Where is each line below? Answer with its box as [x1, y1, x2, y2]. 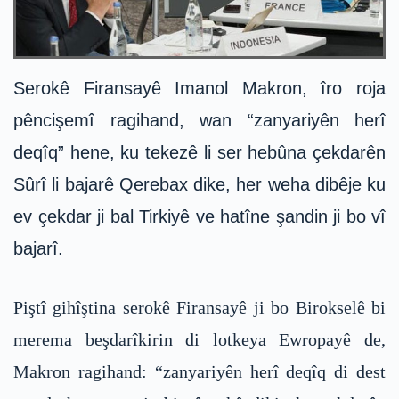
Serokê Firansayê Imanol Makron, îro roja [13, 78, 386, 99]
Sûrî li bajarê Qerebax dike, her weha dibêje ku [13, 175, 386, 195]
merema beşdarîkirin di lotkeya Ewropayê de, [13, 330, 386, 350]
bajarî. [13, 239, 63, 259]
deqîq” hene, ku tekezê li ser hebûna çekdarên [13, 142, 386, 163]
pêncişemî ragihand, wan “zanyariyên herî [13, 110, 386, 131]
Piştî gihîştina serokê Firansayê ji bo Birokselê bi [13, 297, 386, 318]
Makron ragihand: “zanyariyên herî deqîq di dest [13, 362, 386, 382]
